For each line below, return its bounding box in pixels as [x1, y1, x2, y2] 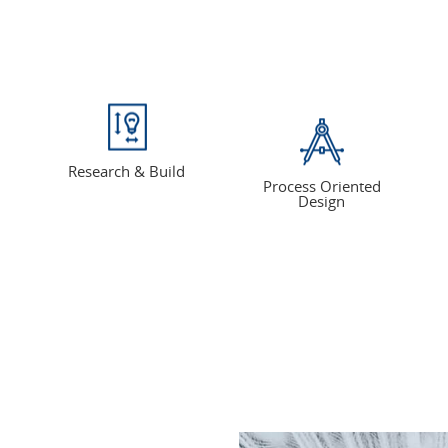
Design [298, 191, 345, 212]
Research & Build [68, 160, 185, 181]
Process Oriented [262, 176, 381, 197]
